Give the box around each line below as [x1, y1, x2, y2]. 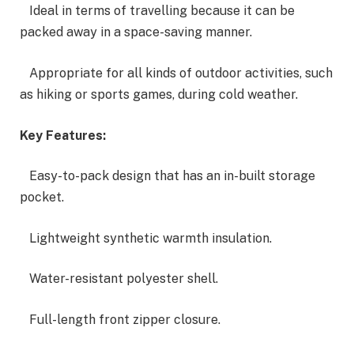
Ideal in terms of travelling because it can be [20, 3, 295, 19]
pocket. [20, 190, 64, 205]
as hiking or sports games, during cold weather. [20, 86, 298, 102]
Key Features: [20, 127, 106, 143]
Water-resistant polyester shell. [20, 271, 218, 287]
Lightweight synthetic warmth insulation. [20, 230, 272, 246]
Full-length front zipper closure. [20, 312, 220, 328]
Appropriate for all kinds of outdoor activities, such [20, 65, 333, 81]
